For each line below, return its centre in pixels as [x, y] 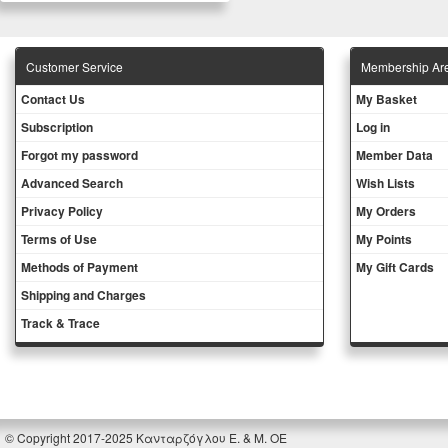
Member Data [395, 155]
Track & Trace [60, 323]
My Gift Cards [395, 267]
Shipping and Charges [83, 295]
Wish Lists [386, 183]
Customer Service [74, 67]
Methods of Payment [79, 267]
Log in [373, 127]
